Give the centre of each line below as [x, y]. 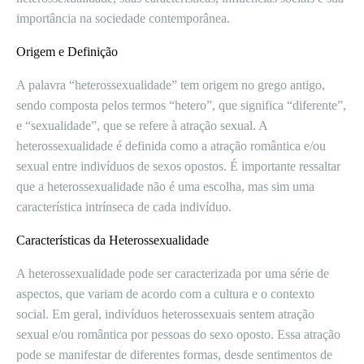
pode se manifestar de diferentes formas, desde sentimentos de [174, 355]
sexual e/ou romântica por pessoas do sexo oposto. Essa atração [178, 334]
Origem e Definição [67, 52]
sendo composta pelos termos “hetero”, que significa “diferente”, [181, 105]
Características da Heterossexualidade [113, 240]
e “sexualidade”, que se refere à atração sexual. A [142, 126]
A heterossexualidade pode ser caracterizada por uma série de [173, 273]
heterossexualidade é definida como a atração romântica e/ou [171, 146]
